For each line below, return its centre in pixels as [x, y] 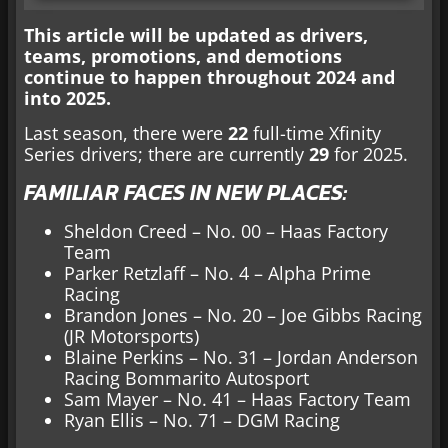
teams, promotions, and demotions [183, 55]
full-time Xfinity [314, 133]
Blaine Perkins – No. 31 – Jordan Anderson [241, 356]
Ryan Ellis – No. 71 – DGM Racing [202, 419]
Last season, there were [126, 133]
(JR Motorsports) [131, 335]
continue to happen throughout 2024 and [209, 76]
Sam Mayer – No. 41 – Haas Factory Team [237, 398]
